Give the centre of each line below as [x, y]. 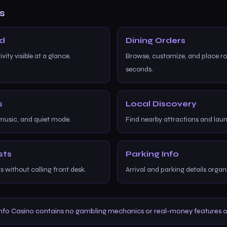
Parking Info [152, 154]
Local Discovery [161, 104]
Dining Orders [156, 41]
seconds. [139, 69]
